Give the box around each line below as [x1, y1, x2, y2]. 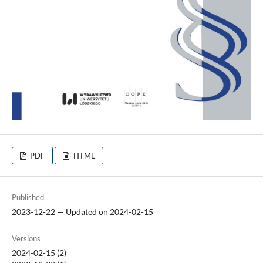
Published [12, 192, 44, 202]
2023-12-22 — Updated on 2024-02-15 [12, 206, 153, 217]
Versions [12, 233, 41, 243]
